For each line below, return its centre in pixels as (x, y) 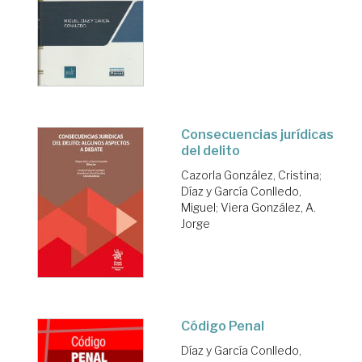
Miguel (198, 208)
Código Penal (223, 326)
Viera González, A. (268, 208)
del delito (210, 151)
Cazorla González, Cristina (250, 175)
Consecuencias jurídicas (257, 135)
